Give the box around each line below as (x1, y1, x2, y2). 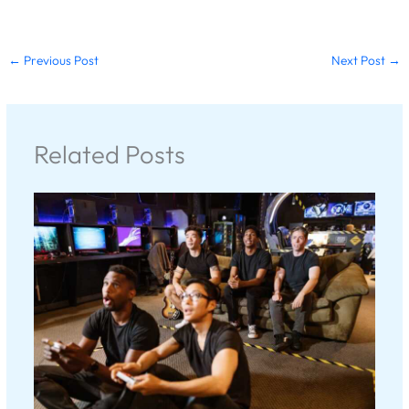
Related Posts (33, 138, 185, 170)
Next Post (330, 52, 388, 69)
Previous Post (21, 52, 100, 69)
